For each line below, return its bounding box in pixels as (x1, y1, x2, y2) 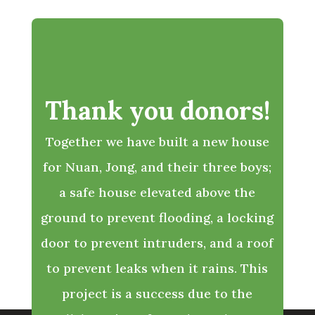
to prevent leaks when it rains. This (46, 260, 269, 277)
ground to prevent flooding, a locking (41, 210, 274, 226)
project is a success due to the (62, 285, 253, 302)
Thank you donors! (44, 94, 270, 127)
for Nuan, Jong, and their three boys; (43, 159, 272, 176)
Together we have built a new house (45, 134, 269, 150)
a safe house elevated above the (59, 184, 256, 201)
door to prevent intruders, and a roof (41, 235, 274, 252)
